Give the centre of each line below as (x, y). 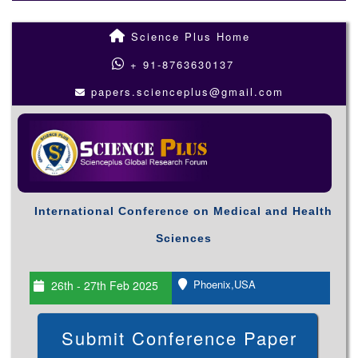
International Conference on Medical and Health (184, 211)
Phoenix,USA (223, 284)
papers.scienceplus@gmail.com (187, 91)
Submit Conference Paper (180, 338)
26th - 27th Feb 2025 (103, 285)
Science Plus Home (188, 36)
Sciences (183, 238)
